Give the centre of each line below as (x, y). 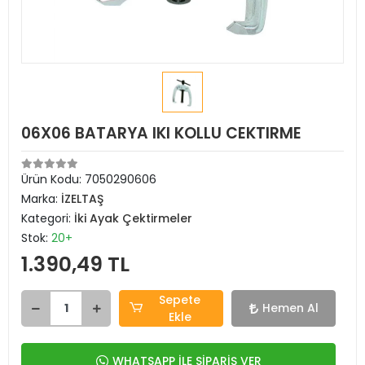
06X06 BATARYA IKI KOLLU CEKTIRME (161, 133)
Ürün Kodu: (53, 179)
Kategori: (48, 218)
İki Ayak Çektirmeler (133, 218)
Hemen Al (290, 308)
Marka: (41, 199)
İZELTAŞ (82, 199)
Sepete (180, 299)
